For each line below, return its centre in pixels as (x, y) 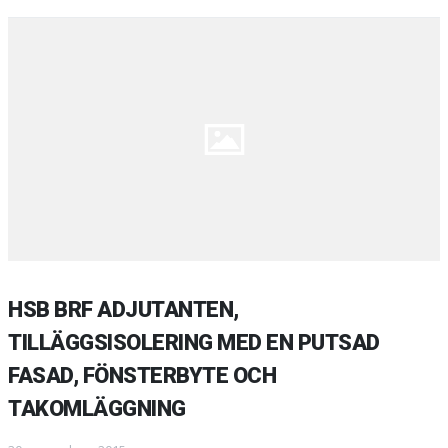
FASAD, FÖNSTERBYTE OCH (142, 375)
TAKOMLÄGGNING (97, 408)
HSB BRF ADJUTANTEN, (123, 309)
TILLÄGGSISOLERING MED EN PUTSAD (194, 342)
